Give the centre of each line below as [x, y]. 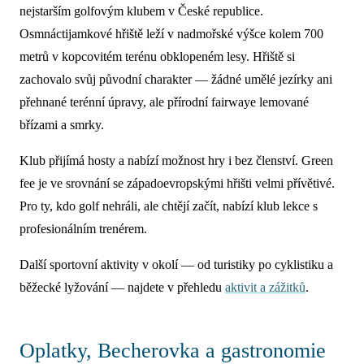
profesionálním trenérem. [83, 229]
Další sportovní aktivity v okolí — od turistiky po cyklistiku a [176, 265]
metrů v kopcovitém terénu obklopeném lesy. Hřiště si [157, 57]
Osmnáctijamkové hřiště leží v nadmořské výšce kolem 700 [171, 34]
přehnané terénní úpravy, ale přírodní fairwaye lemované [164, 102]
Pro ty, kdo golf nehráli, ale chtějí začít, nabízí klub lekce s [169, 206]
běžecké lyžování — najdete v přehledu [122, 288]
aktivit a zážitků [265, 288]
